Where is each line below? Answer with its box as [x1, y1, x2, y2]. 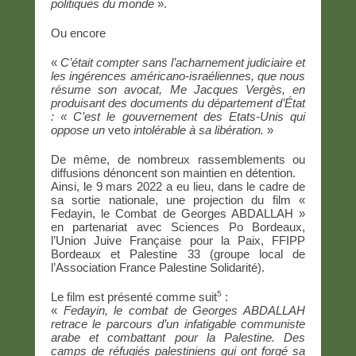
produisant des [51, 95, 127, 110]
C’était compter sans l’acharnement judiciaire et [60, 55, 305, 69]
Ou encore [51, 25, 106, 40]
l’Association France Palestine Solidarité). [51, 260, 265, 274]
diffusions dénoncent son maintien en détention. [51, 165, 296, 180]
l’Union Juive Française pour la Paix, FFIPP [51, 233, 305, 247]
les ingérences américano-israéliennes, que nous [51, 68, 305, 83]
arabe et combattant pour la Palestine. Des [51, 330, 305, 344]
